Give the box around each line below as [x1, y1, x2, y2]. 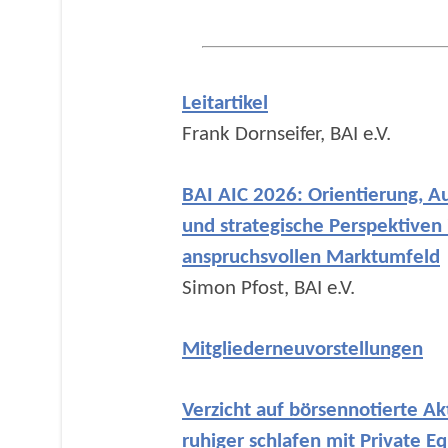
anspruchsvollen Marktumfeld [182, 247, 440, 268]
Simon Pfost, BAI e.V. [182, 278, 355, 299]
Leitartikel [182, 93, 268, 114]
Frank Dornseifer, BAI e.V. [182, 124, 391, 145]
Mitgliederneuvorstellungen [182, 339, 423, 360]
